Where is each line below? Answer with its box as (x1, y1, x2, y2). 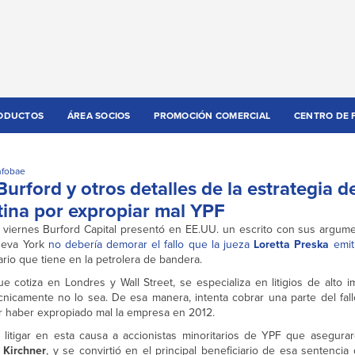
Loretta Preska (254, 236, 330, 253)
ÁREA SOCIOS (67, 109, 131, 123)
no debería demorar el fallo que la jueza (48, 236, 254, 253)
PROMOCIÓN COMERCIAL (154, 109, 271, 123)
